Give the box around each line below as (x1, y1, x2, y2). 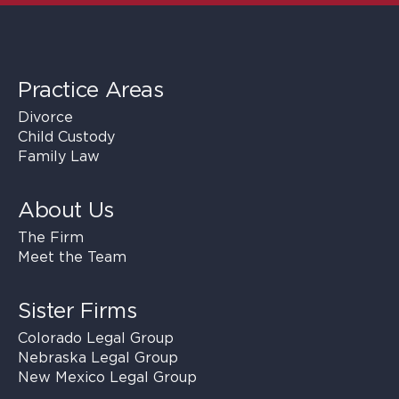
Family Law (18, 148, 100, 165)
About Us (18, 198, 114, 222)
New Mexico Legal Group (18, 369, 197, 386)
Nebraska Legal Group (18, 349, 178, 366)
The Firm (18, 229, 84, 246)
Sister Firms (18, 298, 137, 322)
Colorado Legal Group (18, 330, 174, 346)
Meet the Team (18, 248, 126, 265)
